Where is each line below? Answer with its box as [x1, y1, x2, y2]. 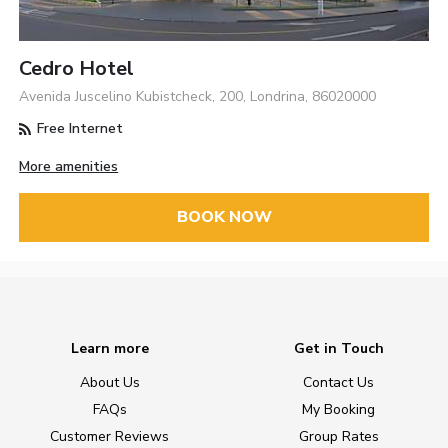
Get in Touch [293, 339, 384, 359]
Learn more [70, 339, 149, 359]
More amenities [19, 157, 119, 177]
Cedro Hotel [19, 55, 135, 82]
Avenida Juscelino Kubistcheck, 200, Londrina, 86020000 [19, 87, 377, 106]
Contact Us [303, 373, 374, 393]
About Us [79, 373, 140, 393]
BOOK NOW [176, 206, 272, 229]
